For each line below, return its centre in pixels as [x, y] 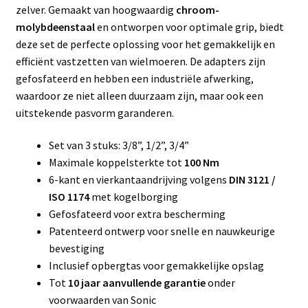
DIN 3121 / [252, 180]
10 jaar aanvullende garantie [136, 283]
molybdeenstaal [55, 26]
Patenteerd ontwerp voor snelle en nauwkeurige [162, 231]
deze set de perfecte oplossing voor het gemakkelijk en [145, 44]
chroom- [197, 9]
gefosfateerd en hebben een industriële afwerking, [134, 78]
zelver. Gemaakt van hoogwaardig [96, 9]
